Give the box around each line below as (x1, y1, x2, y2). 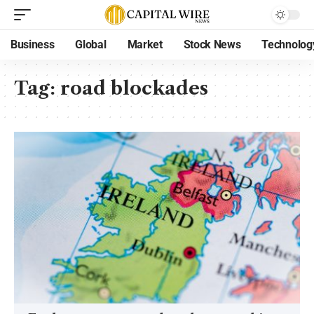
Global (75, 38, 107, 51)
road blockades (60, 77, 208, 100)
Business (11, 38, 55, 51)
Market (127, 38, 163, 51)
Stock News (183, 38, 241, 51)
